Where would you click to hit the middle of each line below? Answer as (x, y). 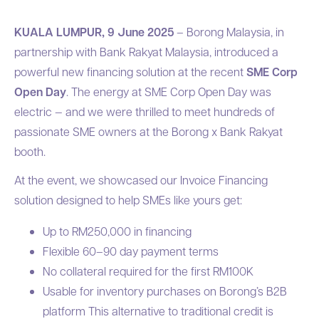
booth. (30, 151)
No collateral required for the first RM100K (148, 271)
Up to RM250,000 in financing (117, 231)
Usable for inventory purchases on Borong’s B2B (165, 291)
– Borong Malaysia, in (229, 32)
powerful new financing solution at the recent (130, 72)
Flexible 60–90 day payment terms (131, 251)
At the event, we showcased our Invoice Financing (141, 180)
